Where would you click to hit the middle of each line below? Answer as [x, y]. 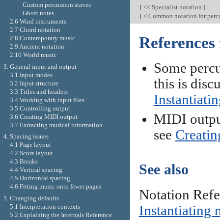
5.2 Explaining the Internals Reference [61, 215]
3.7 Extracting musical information [56, 125]
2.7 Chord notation [35, 30]
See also [164, 169]
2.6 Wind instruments [38, 22]
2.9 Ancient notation [37, 47]
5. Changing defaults [31, 198]
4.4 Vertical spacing [36, 170]
